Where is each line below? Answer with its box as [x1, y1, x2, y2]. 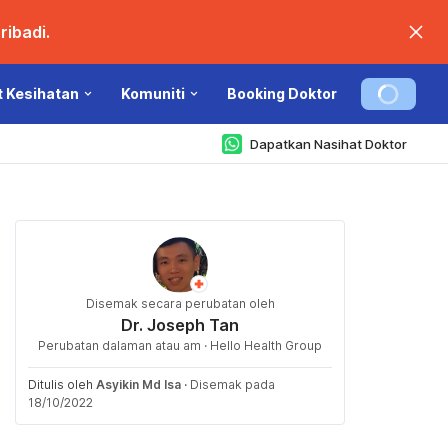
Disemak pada [190, 377, 275, 392]
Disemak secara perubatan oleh [85, 296, 275, 311]
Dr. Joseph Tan [121, 315, 239, 335]
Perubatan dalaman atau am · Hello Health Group [38, 338, 322, 353]
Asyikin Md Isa [96, 377, 181, 392]
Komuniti [121, 85, 185, 102]
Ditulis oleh [28, 377, 96, 392]
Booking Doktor [227, 85, 337, 102]
